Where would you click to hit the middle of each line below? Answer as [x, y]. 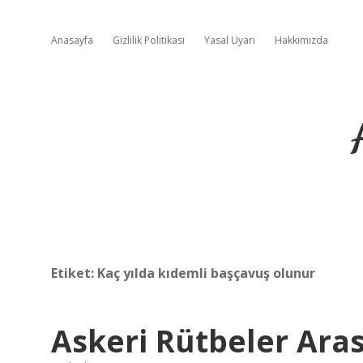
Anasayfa [72, 40]
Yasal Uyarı [230, 40]
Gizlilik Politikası [149, 40]
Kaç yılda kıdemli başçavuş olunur [206, 273]
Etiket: [74, 273]
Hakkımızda [301, 40]
